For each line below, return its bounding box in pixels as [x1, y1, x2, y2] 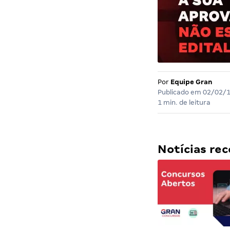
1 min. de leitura [157, 99, 210, 107]
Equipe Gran [170, 78, 213, 86]
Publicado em [157, 88, 203, 97]
